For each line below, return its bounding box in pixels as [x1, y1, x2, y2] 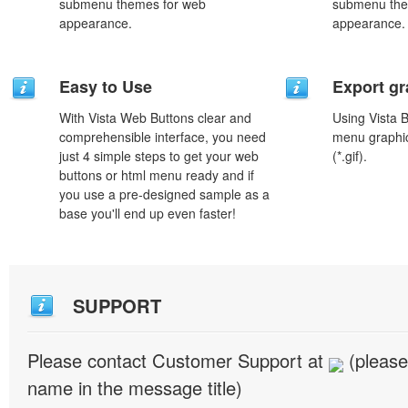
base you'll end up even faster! [59, 204, 236, 222]
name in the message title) [27, 374, 242, 401]
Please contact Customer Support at [27, 347, 329, 373]
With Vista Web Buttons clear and [59, 108, 251, 127]
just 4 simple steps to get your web [59, 147, 259, 165]
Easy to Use [59, 75, 152, 98]
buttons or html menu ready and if [59, 166, 254, 184]
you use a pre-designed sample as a [59, 185, 270, 203]
